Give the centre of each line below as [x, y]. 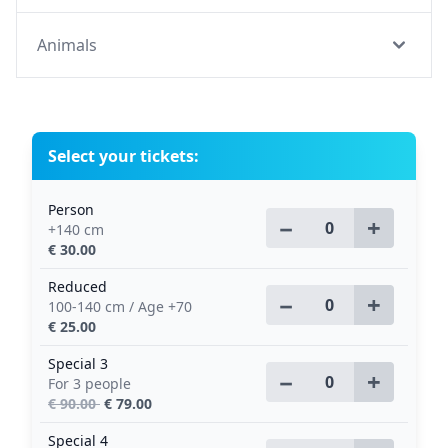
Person [71, 209]
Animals [67, 45]
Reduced [77, 286]
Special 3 [78, 363]
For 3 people [89, 383]
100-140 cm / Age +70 [120, 306]
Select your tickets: [123, 156]
